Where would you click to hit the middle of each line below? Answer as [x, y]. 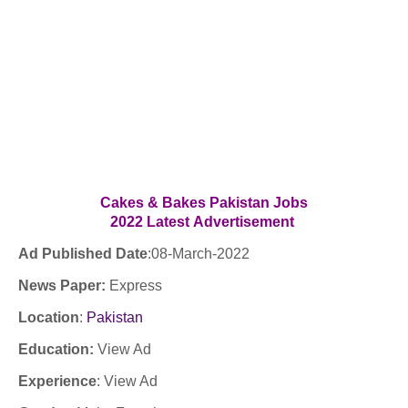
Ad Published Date [83, 254]
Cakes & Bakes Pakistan [185, 203]
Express [136, 286]
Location [49, 317]
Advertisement [245, 222]
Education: [56, 349]
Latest [170, 222]
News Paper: [64, 286]
